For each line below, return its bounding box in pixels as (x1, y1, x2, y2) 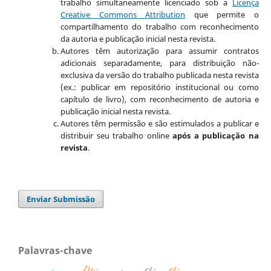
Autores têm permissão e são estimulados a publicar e (60, 117, 260, 129)
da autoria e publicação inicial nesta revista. (60, 33, 215, 44)
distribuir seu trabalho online (60, 129, 173, 141)
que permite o (185, 8, 260, 20)
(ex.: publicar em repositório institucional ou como (60, 81, 260, 93)
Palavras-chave (18, 243, 92, 257)
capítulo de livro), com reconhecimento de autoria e (60, 93, 260, 105)
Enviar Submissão (27, 193, 96, 204)
